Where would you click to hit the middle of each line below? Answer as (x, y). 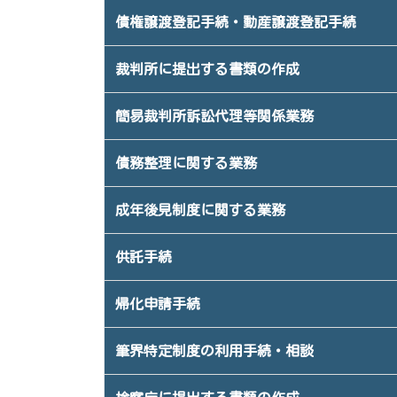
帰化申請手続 (158, 304)
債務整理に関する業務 (186, 163)
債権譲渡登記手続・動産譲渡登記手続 (236, 22)
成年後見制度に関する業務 (200, 210)
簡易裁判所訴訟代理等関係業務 (214, 116)
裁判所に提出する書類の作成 (207, 69)
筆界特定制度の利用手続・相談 (214, 351)
